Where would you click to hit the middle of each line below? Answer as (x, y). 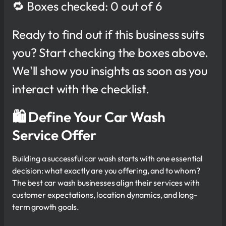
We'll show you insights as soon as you (110, 70)
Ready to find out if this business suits (108, 34)
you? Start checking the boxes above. (110, 52)
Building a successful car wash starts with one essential (108, 158)
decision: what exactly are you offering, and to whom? (106, 170)
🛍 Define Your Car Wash (89, 117)
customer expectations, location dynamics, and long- (105, 194)
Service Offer (54, 135)
